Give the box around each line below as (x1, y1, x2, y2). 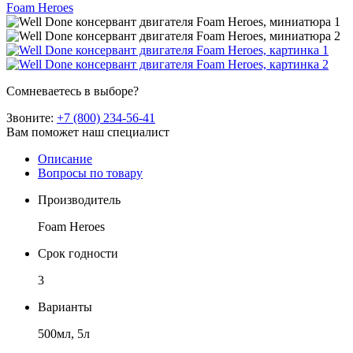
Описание (38, 151, 92, 165)
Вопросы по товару (38, 165, 143, 180)
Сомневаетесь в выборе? (6, 84, 139, 98)
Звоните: (6, 110, 57, 124)
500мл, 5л (38, 326, 90, 340)
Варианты (38, 299, 92, 314)
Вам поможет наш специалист (6, 124, 169, 139)
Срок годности (38, 246, 118, 260)
